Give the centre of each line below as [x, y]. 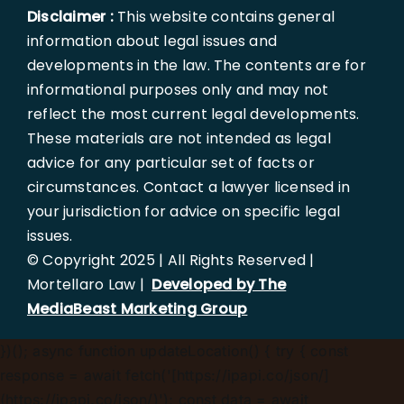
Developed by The [219, 285]
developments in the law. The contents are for [196, 66]
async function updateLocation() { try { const [191, 351]
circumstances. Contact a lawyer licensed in [188, 188]
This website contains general [224, 17]
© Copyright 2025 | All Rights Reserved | [170, 261]
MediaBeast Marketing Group [137, 309]
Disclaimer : [70, 17]
